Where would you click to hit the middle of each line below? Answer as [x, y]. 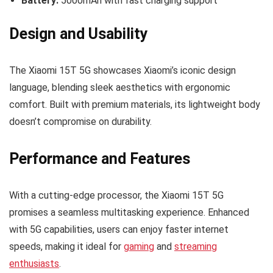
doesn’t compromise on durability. [80, 122]
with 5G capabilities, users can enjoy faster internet [119, 229]
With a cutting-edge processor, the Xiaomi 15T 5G [116, 195]
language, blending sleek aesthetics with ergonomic [120, 87]
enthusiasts [34, 264]
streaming [196, 246]
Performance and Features [100, 159]
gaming [139, 246]
